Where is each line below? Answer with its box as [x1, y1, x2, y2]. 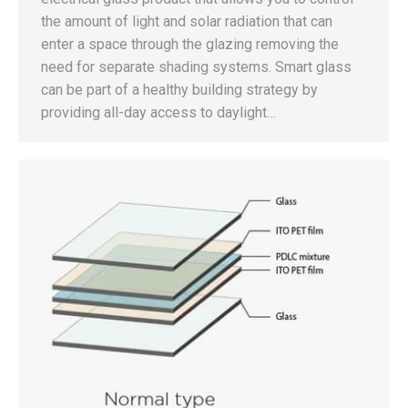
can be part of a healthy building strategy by [41, 80, 318, 98]
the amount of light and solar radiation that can [41, 12, 332, 30]
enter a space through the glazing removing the [41, 35, 339, 53]
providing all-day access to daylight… [41, 103, 276, 121]
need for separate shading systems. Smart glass [41, 57, 352, 76]
